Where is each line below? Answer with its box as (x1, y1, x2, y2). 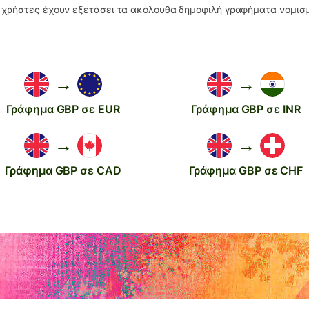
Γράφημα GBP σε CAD (5, 163, 121, 177)
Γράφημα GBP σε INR (191, 101, 301, 116)
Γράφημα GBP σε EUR (6, 101, 120, 116)
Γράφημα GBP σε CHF (188, 163, 303, 177)
